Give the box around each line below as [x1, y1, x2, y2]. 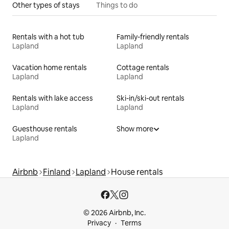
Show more [117, 124, 153, 134]
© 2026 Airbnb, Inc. [83, 208, 146, 218]
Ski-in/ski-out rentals [117, 94, 185, 103]
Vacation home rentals [12, 63, 87, 73]
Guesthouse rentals [12, 124, 77, 134]
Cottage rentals [117, 63, 169, 73]
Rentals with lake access [12, 94, 93, 103]
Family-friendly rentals [117, 32, 189, 42]
